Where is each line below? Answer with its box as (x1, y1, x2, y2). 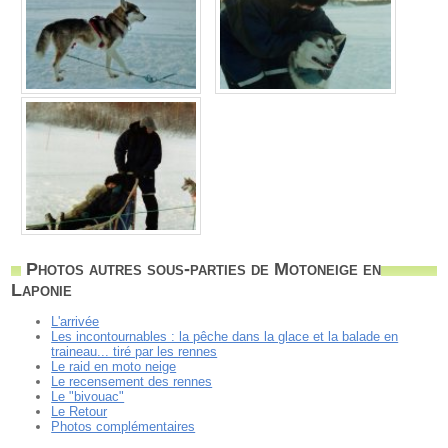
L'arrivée (51, 314, 100, 330)
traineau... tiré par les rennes (51, 344, 218, 360)
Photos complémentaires (51, 419, 196, 435)
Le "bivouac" (51, 389, 125, 405)
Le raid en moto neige (51, 359, 177, 375)
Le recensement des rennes (51, 374, 213, 390)
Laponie (11, 280, 73, 301)
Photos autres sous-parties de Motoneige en (26, 259, 382, 280)
